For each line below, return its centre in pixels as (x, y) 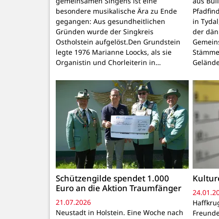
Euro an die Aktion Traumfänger (119, 188)
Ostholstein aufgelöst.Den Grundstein (118, 42)
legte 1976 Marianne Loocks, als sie (114, 52)
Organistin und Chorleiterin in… (108, 62)
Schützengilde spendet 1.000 (112, 178)
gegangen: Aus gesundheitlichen (110, 21)
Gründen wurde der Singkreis (105, 31)
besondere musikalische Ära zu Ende (116, 11)
